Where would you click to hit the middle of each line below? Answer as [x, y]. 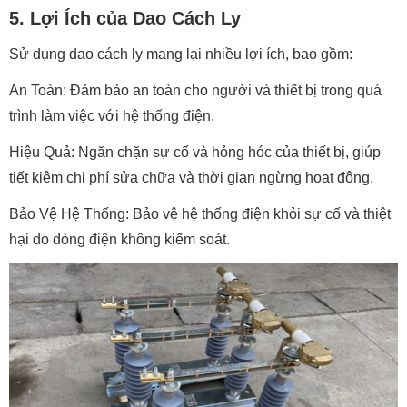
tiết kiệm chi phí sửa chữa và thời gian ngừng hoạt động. [191, 178]
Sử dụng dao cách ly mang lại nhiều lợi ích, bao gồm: [181, 54]
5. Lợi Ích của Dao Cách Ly [125, 18]
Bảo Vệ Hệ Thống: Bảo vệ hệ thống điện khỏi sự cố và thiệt [200, 214]
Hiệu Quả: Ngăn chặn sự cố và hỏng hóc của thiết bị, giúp [195, 152]
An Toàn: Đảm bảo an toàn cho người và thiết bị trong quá [195, 90]
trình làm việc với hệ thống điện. [112, 116]
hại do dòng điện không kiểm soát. [119, 239]
